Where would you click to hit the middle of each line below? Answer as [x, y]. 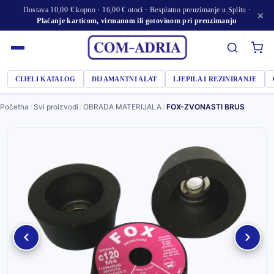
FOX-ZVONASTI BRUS [206, 107]
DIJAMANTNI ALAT [124, 79]
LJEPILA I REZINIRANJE [215, 79]
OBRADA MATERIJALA [122, 107]
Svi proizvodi [56, 107]
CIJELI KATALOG [46, 79]
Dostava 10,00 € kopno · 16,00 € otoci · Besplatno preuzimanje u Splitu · [137, 10]
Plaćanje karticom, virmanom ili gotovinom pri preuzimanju [137, 21]
